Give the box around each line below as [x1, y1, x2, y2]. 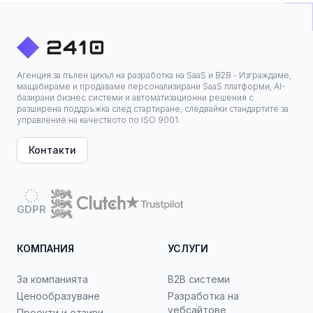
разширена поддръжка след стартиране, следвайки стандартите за [17, 103, 289, 114]
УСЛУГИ [168, 242, 208, 254]
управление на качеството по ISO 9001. [17, 115, 180, 125]
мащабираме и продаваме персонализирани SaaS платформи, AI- [17, 81, 285, 92]
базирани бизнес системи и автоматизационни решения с [17, 92, 254, 103]
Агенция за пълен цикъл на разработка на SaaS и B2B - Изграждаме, [17, 70, 291, 80]
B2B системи [168, 273, 230, 285]
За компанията [17, 273, 88, 285]
